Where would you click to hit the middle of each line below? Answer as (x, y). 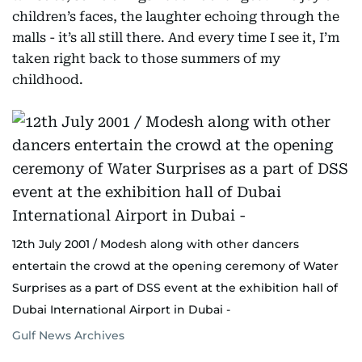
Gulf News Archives (68, 335)
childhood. (48, 80)
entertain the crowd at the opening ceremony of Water (175, 266)
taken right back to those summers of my (146, 59)
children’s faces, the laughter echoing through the (176, 17)
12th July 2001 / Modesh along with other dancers (156, 244)
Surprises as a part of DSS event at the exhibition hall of (175, 288)
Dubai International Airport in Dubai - (121, 309)
